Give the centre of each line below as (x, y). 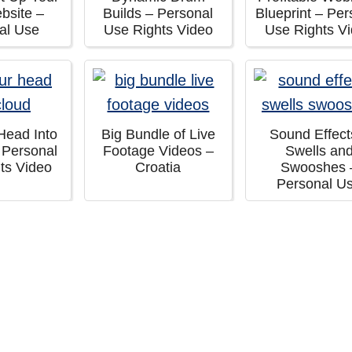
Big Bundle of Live (158, 134)
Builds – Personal (158, 13)
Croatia (158, 167)
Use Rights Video (158, 30)
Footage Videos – (158, 151)
